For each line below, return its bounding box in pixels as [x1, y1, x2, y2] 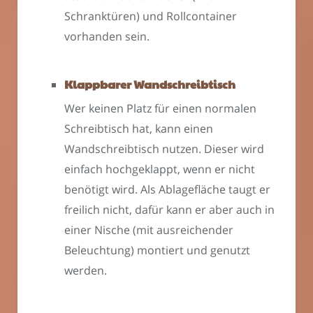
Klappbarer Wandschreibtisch [64, 76, 235, 93]
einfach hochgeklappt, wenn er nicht [64, 161, 255, 177]
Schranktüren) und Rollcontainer [64, 8, 237, 24]
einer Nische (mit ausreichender [64, 222, 233, 238]
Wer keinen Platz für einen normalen [64, 101, 256, 117]
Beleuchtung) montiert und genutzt [64, 242, 250, 259]
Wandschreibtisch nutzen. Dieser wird [64, 141, 264, 157]
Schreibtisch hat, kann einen [64, 121, 213, 137]
